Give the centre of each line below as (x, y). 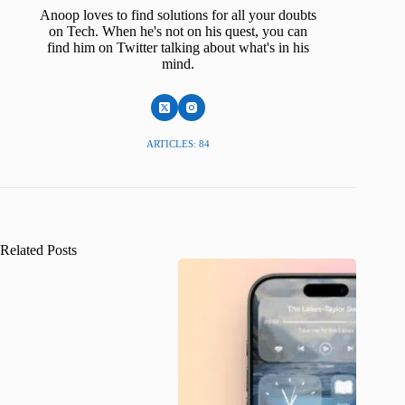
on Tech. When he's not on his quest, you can (179, 32)
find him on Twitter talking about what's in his (179, 48)
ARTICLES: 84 (179, 144)
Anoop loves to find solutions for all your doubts (179, 15)
